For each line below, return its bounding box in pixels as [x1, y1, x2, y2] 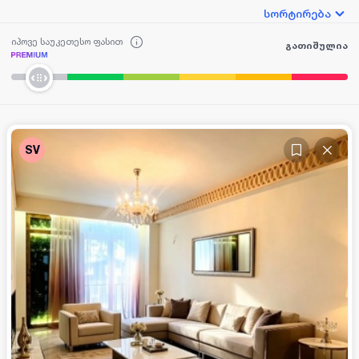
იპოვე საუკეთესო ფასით [11, 35, 123, 47]
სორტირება [264, 7, 331, 20]
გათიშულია [285, 39, 348, 51]
